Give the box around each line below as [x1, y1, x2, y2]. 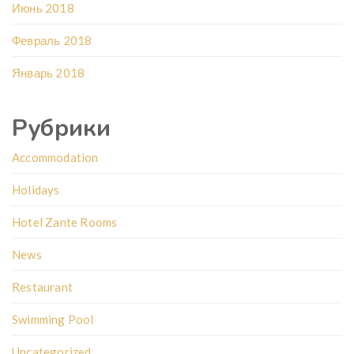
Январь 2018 [12, 66, 85, 81]
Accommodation [12, 150, 99, 165]
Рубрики [12, 112, 111, 145]
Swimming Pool [12, 312, 94, 327]
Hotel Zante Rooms [12, 215, 118, 230]
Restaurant [12, 280, 73, 295]
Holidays [12, 183, 60, 198]
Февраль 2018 [12, 33, 92, 48]
